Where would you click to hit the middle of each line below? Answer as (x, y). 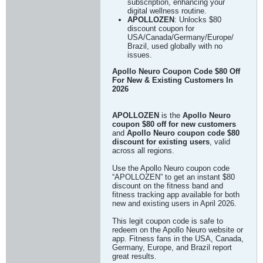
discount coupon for (161, 28)
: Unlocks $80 (198, 20)
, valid (220, 142)
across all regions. (143, 151)
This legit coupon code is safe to (168, 221)
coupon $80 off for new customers (174, 124)
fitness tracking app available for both (176, 195)
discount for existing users (161, 142)
